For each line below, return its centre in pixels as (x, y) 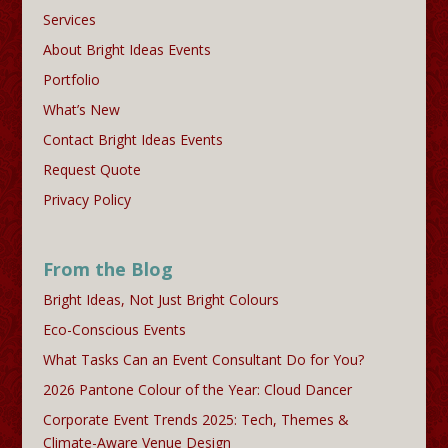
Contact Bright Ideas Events (132, 139)
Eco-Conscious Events (114, 329)
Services (69, 19)
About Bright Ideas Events (126, 49)
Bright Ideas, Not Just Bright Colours (160, 299)
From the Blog (107, 268)
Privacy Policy (86, 199)
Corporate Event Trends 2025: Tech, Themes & (195, 419)
